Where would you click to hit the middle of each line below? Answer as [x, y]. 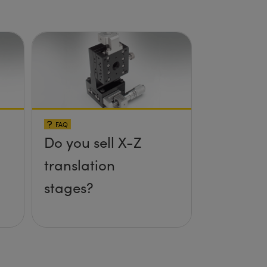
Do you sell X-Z [93, 142]
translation [79, 165]
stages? [69, 187]
